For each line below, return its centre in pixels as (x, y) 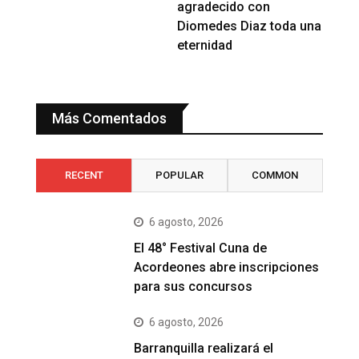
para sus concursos (194, 286)
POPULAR (179, 175)
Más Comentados (109, 118)
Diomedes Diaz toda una (250, 26)
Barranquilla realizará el (204, 348)
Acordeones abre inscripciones (227, 267)
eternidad (205, 45)
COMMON (275, 175)
